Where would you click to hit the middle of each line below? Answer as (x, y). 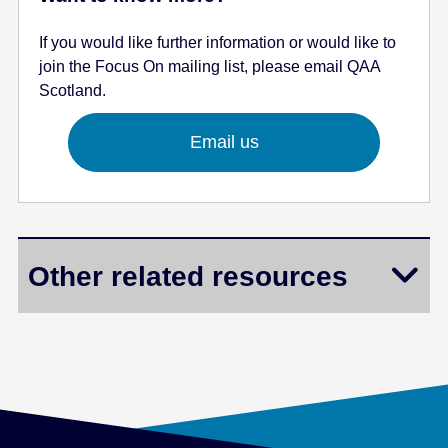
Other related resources (188, 275)
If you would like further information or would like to (218, 43)
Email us (224, 142)
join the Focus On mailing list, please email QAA (210, 67)
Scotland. (73, 91)
